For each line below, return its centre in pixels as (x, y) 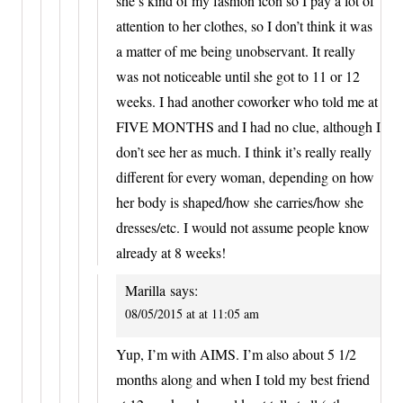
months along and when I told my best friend (243, 380)
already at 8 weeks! (171, 253)
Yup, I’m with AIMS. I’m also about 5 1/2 (236, 354)
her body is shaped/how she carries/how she (240, 202)
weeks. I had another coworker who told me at (247, 102)
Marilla (145, 291)
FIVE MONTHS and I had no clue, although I (248, 127)
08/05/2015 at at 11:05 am (192, 314)
